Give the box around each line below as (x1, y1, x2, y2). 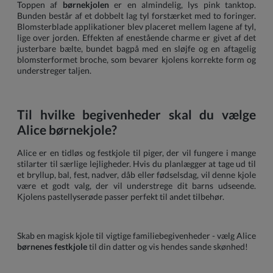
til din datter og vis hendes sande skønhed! (87, 241, 248, 252)
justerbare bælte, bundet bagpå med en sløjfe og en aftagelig (17, 43, 256, 54)
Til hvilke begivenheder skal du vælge (17, 106, 256, 122)
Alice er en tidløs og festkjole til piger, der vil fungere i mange (17, 147, 256, 158)
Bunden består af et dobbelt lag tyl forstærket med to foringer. (17, 10, 256, 21)
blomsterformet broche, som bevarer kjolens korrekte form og (17, 54, 256, 65)
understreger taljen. (17, 65, 91, 76)
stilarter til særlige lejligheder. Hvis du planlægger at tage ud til (17, 158, 256, 169)
